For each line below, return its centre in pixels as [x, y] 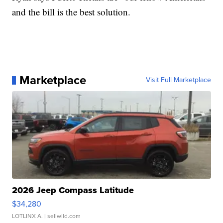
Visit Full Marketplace [178, 80]
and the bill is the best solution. [71, 12]
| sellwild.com [62, 216]
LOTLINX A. [28, 216]
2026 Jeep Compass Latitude [73, 190]
